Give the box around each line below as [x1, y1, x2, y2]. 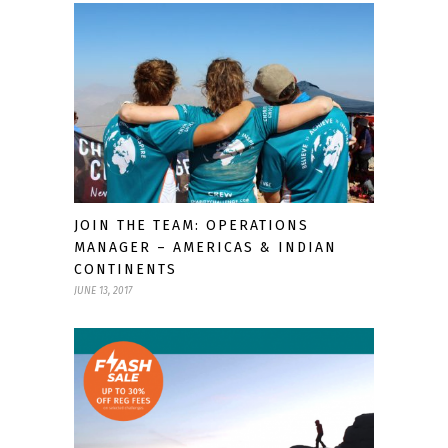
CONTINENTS [74, 261, 177, 279]
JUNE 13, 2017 [74, 285, 132, 298]
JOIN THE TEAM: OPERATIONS [74, 217, 309, 235]
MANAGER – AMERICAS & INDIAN [74, 239, 337, 257]
